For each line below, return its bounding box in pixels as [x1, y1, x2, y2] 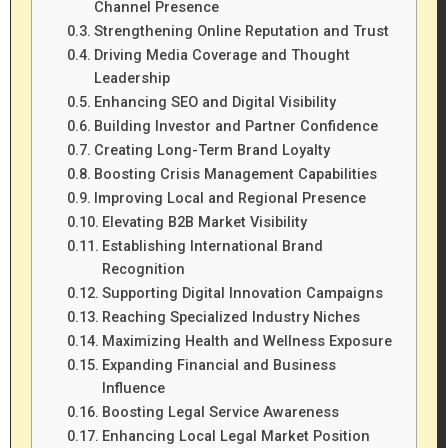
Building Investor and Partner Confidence [94, 117, 378, 135]
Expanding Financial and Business [102, 356, 336, 374]
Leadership [94, 69, 170, 87]
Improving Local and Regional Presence [94, 189, 366, 207]
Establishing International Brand [102, 237, 323, 255]
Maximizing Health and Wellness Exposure [102, 332, 392, 350]
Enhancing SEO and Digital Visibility [94, 93, 336, 111]
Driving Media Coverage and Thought [94, 46, 350, 64]
